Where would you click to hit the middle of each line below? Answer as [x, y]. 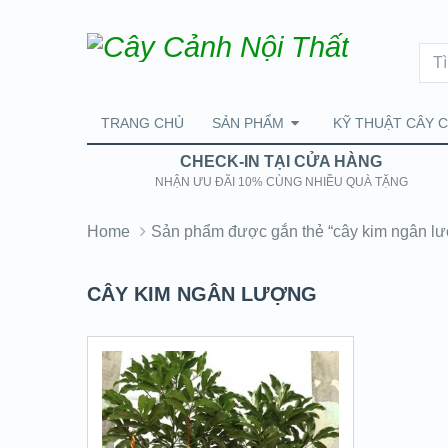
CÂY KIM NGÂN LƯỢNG [202, 294]
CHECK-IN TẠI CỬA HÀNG [281, 161]
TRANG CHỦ [142, 123]
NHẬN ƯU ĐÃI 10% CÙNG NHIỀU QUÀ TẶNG [281, 182]
